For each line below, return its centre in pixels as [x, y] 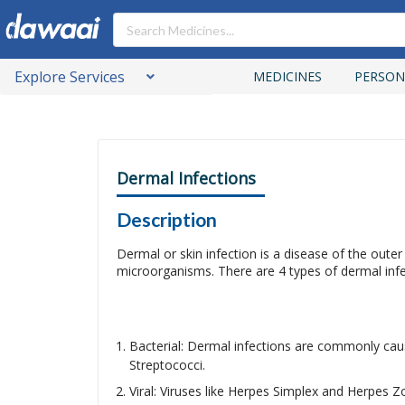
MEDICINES [287, 76]
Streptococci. [167, 365]
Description [166, 219]
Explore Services [70, 77]
